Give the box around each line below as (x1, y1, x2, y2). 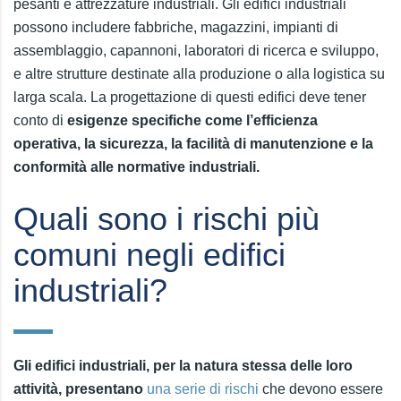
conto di (13, 113, 67, 128)
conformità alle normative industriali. (13, 159, 260, 175)
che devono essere (259, 381, 383, 397)
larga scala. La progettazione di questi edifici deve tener (13, 90, 366, 105)
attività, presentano (13, 381, 147, 397)
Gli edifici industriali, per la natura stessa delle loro (13, 358, 353, 373)
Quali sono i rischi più (13, 200, 320, 237)
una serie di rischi (147, 381, 259, 397)
